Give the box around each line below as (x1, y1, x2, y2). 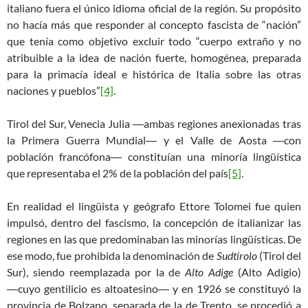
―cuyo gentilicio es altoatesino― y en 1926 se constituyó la (7, 282, 301, 296)
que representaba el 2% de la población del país (7, 166, 228, 180)
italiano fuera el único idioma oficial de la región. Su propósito (7, 1, 301, 15)
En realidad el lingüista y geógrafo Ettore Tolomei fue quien (7, 199, 301, 213)
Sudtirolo (216, 249, 257, 263)
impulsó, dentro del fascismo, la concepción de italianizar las (7, 216, 301, 230)
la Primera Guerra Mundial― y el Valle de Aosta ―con (7, 133, 301, 147)
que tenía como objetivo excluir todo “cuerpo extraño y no (7, 34, 301, 48)
